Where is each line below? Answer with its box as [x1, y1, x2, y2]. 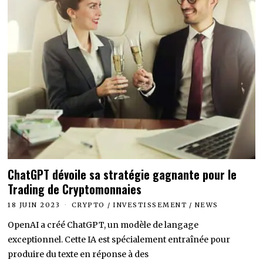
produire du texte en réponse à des [8, 248, 149, 259]
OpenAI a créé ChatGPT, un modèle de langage [8, 219, 199, 230]
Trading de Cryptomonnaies [8, 180, 142, 198]
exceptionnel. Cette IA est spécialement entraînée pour [8, 234, 231, 245]
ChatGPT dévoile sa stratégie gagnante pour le [8, 166, 237, 183]
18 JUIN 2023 [8, 200, 60, 209]
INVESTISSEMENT [113, 200, 187, 209]
